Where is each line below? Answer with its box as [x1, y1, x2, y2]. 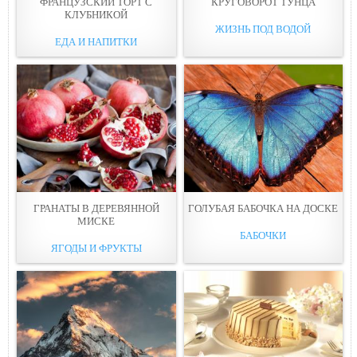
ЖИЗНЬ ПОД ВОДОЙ [215, 22, 312, 35]
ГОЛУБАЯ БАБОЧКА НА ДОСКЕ [188, 202, 339, 214]
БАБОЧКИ [240, 229, 287, 241]
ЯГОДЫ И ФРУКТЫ [50, 241, 142, 254]
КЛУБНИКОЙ [65, 8, 128, 21]
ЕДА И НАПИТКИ [55, 35, 138, 48]
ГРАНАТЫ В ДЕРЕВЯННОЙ [33, 202, 159, 214]
